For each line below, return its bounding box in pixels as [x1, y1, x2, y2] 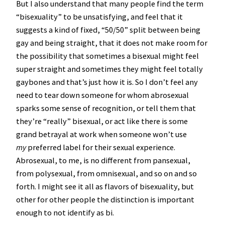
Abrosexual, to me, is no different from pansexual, [16, 155, 190, 165]
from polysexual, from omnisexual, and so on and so [16, 168, 197, 178]
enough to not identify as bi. [16, 207, 114, 217]
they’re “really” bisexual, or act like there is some [16, 116, 188, 126]
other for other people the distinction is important [16, 194, 194, 204]
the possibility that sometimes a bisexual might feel [16, 50, 199, 61]
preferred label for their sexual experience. [26, 142, 175, 152]
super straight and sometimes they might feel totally [16, 63, 203, 74]
